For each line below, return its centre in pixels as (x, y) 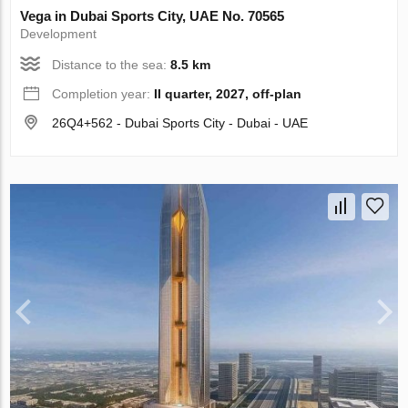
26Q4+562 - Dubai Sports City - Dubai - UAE (180, 123)
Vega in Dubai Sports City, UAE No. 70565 (153, 16)
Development (59, 34)
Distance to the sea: (112, 65)
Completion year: (103, 94)
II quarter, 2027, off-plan (228, 94)
